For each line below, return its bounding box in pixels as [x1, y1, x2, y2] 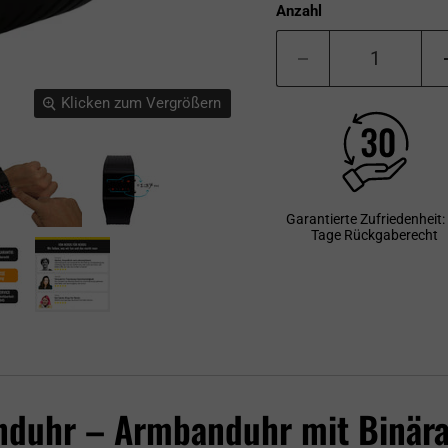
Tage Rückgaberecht [311, 227, 439, 244]
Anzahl [275, 2, 322, 21]
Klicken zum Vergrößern [60, 94, 221, 113]
